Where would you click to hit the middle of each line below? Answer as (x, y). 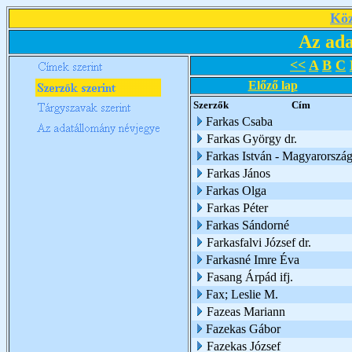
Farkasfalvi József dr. (259, 242)
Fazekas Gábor (243, 329)
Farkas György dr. (252, 139)
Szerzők (211, 105)
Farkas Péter (237, 208)
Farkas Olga (236, 191)
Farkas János (238, 173)
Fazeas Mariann (246, 312)
